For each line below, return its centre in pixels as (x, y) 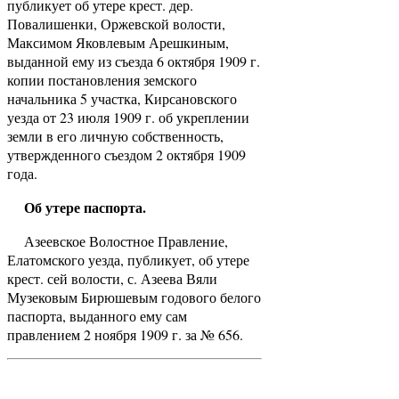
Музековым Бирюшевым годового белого (134, 297)
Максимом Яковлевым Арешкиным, (118, 42)
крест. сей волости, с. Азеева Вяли (112, 278)
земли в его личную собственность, (115, 135)
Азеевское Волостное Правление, (118, 240)
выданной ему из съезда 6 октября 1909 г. (134, 61)
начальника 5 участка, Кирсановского (122, 98)
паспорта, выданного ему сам (97, 315)
